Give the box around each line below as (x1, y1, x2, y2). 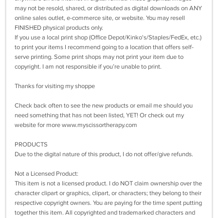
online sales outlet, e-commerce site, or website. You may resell (15, 14, 185, 22)
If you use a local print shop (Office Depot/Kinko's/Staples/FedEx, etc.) (15, 34, 201, 42)
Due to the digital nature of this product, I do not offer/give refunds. (15, 150, 193, 159)
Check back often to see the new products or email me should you (15, 102, 193, 110)
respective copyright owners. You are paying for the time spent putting (15, 199, 202, 207)
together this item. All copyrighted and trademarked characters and (15, 209, 195, 217)
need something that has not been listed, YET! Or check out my (15, 111, 184, 120)
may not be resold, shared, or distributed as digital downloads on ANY (15, 4, 202, 13)
